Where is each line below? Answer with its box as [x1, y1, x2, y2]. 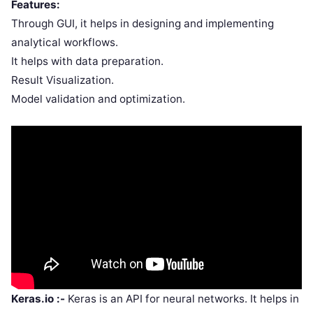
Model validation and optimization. [11, 92, 185, 105]
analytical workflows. [11, 35, 118, 49]
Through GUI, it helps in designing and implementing [11, 16, 274, 30]
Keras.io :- [11, 291, 65, 305]
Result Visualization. [11, 73, 114, 87]
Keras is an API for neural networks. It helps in [65, 291, 299, 305]
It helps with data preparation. [11, 54, 163, 68]
